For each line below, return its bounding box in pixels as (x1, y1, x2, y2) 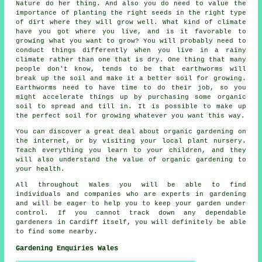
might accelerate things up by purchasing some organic (16, 93, 246, 101)
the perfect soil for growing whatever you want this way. (16, 112, 246, 119)
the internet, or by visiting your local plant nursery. (16, 137, 246, 144)
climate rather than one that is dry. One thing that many (16, 56, 246, 63)
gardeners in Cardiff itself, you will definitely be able (16, 218, 246, 226)
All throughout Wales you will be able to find (16, 181, 246, 188)
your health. (16, 165, 65, 173)
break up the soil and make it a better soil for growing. (16, 74, 246, 82)
